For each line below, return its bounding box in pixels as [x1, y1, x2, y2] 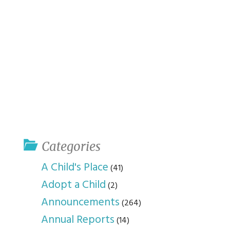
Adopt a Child [41, 176, 106, 195]
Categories [42, 139, 101, 155]
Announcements [41, 194, 120, 212]
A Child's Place [41, 159, 109, 177]
